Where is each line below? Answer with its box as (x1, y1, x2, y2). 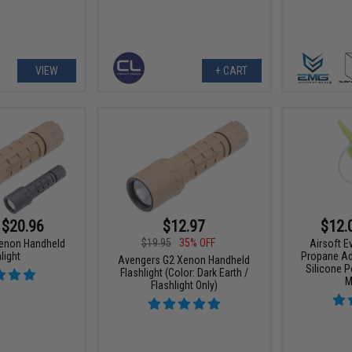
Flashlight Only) (150, 278, 218, 291)
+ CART (215, 64, 248, 77)
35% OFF (178, 236, 215, 249)
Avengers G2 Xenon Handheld (118, 253, 251, 266)
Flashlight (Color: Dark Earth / (119, 266, 248, 279)
